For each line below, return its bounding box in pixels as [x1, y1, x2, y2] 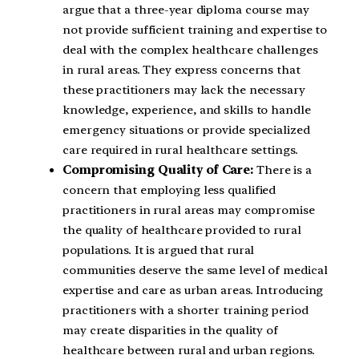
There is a [253, 162, 313, 177]
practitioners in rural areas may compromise [63, 202, 315, 217]
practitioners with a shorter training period [63, 302, 309, 317]
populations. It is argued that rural [63, 242, 255, 257]
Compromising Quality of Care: [63, 162, 254, 177]
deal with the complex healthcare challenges [63, 42, 318, 57]
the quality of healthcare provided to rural [63, 222, 301, 237]
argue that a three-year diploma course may [63, 2, 309, 17]
